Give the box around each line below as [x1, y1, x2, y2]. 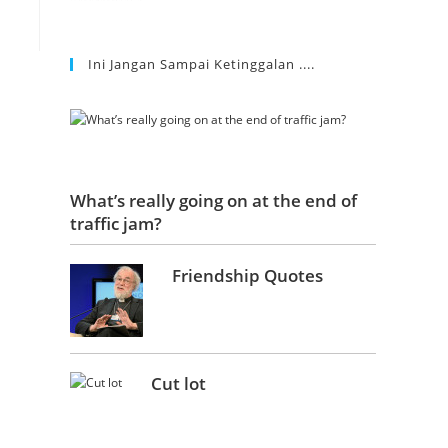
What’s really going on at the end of [70, 189, 357, 213]
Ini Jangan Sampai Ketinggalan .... [88, 54, 315, 73]
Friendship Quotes [172, 263, 324, 287]
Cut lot [151, 372, 207, 396]
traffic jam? [70, 212, 162, 236]
